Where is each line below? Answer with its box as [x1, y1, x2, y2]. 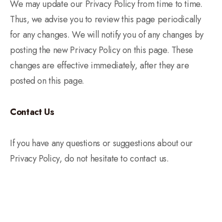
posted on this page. [10, 74, 84, 87]
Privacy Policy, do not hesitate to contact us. [10, 152, 169, 165]
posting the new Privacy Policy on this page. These [10, 44, 194, 56]
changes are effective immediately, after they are [10, 59, 189, 72]
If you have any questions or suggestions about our [10, 137, 193, 150]
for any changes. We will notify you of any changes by [10, 28, 204, 41]
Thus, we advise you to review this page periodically [10, 13, 201, 26]
